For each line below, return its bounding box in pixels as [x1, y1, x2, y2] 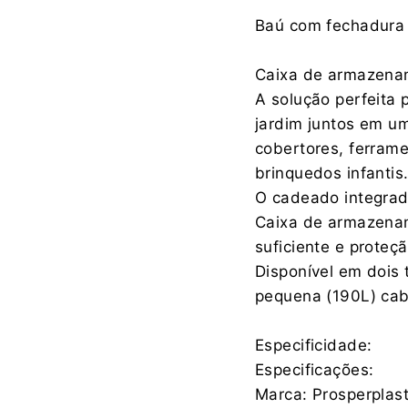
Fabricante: [270, 7, 345, 24]
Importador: [270, 99, 350, 116]
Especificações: [255, 360, 374, 379]
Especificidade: [255, 335, 372, 354]
